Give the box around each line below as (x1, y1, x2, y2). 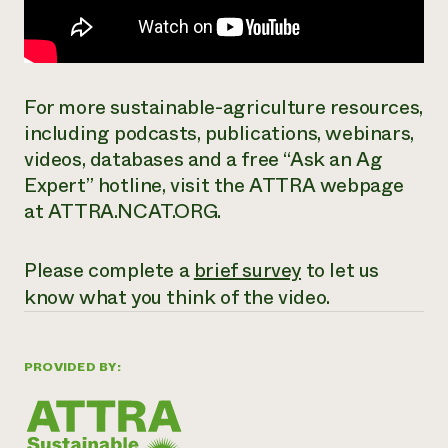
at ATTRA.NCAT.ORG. (24, 197, 221, 226)
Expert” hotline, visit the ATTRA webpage (24, 171, 405, 200)
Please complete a (24, 256, 194, 285)
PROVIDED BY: (24, 358, 121, 376)
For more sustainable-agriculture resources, (24, 93, 423, 122)
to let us (301, 256, 380, 285)
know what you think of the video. (24, 283, 330, 312)
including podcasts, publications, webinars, (24, 119, 414, 148)
